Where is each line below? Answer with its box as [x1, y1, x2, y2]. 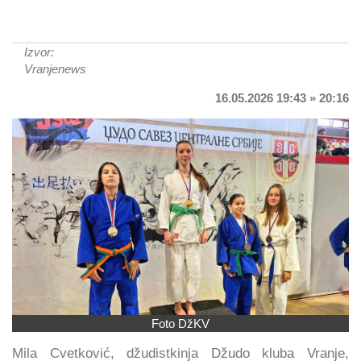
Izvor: [24, 45, 54, 59]
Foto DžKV [151, 316, 210, 330]
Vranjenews [24, 62, 86, 76]
